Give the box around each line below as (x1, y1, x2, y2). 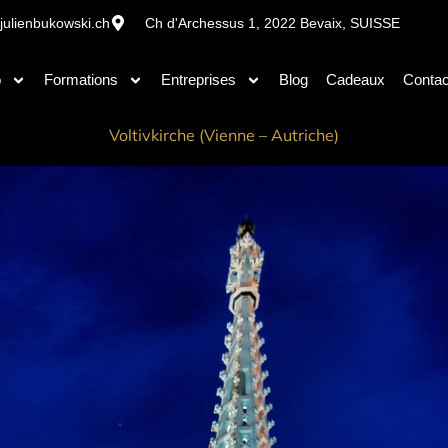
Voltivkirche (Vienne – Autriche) (109, 125, 339, 145)
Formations (43, 71, 118, 88)
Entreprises (160, 71, 236, 88)
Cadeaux (325, 71, 385, 88)
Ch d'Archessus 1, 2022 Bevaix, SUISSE (145, 15, 401, 31)
